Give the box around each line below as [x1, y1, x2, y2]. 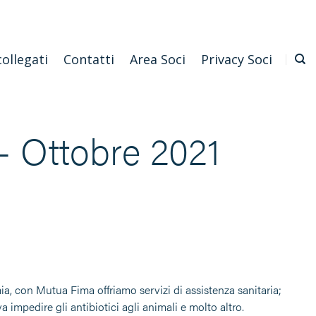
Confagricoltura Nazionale [178, 8, 298, 21]
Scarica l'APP [104, 8, 163, 21]
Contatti [63, 51, 114, 68]
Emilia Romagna [15, 8, 89, 21]
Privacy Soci [200, 51, 272, 68]
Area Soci [129, 51, 186, 68]
